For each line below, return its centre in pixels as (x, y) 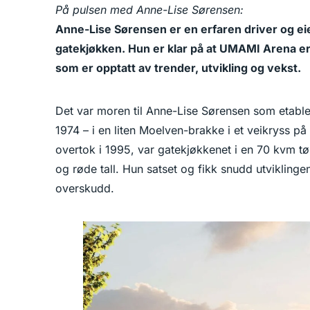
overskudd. (85, 188)
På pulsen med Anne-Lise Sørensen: (149, 10)
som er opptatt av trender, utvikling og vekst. (178, 68)
